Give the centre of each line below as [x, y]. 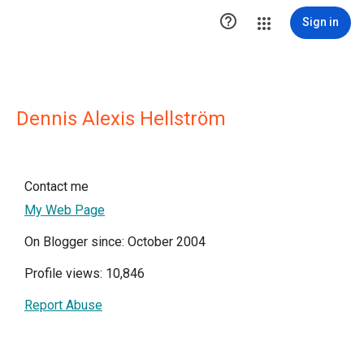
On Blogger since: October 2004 [115, 242]
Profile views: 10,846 [84, 273]
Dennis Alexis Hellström [121, 119]
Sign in [321, 22]
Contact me [56, 186]
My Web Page [65, 210]
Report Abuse [63, 305]
